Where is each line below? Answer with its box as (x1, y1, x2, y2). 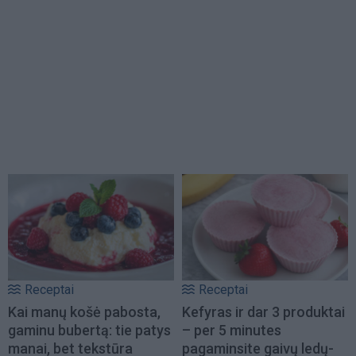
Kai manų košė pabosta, (8, 303, 161, 320)
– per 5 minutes (182, 321, 281, 339)
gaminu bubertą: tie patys (8, 321, 171, 339)
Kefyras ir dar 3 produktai (182, 303, 345, 320)
